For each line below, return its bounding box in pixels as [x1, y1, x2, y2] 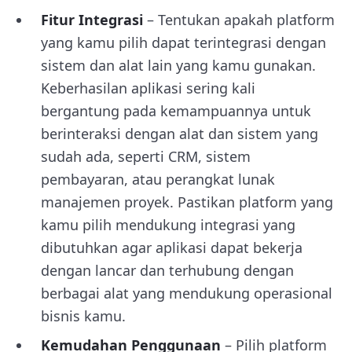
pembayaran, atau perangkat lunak [41, 169, 275, 189]
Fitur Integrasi [41, 9, 147, 29]
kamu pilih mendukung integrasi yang [41, 214, 295, 234]
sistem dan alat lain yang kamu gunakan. [41, 55, 316, 75]
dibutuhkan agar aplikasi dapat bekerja [41, 237, 302, 257]
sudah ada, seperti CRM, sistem [41, 146, 251, 166]
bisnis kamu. [41, 306, 126, 325]
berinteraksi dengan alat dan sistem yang [41, 123, 318, 143]
